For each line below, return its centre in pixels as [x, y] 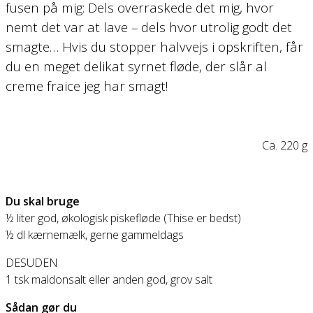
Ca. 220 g [285, 146]
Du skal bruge [43, 202]
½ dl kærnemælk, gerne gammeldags [95, 235]
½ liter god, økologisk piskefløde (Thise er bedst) [123, 218]
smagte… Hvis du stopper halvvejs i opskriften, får [154, 47]
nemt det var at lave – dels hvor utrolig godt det [149, 27]
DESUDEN [32, 263]
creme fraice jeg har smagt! [87, 86]
